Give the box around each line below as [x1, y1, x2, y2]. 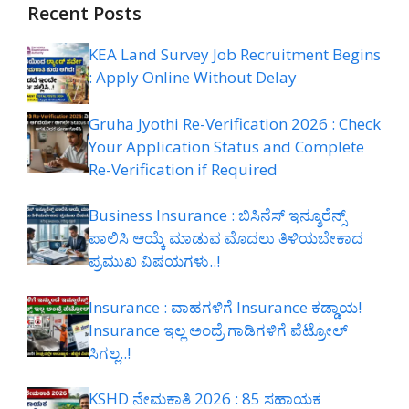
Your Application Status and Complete [89, 135, 364, 157]
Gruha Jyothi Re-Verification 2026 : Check [89, 112, 381, 134]
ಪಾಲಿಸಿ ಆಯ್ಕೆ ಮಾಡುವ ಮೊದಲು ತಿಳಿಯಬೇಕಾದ [89, 227, 363, 249]
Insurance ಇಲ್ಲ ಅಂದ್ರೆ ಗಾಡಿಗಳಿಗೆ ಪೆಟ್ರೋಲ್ [89, 319, 348, 341]
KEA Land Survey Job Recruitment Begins [89, 44, 381, 66]
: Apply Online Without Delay [89, 67, 297, 89]
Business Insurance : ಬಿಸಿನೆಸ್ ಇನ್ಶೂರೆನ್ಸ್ [89, 204, 346, 226]
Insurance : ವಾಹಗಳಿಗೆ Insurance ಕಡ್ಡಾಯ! [89, 296, 362, 318]
